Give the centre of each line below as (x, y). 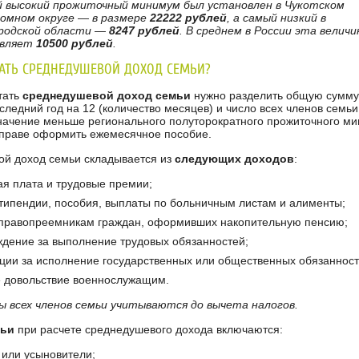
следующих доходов (234, 159)
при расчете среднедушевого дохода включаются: (148, 330)
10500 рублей (74, 44)
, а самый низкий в (276, 18)
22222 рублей (188, 18)
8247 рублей (144, 31)
